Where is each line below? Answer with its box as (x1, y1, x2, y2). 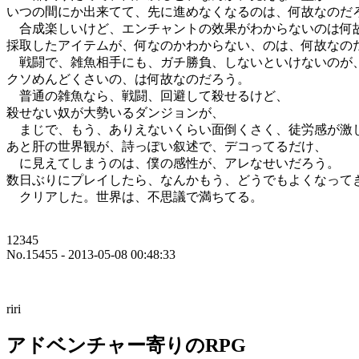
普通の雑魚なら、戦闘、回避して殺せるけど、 (6, 89, 288, 103)
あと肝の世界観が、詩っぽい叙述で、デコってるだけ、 (6, 139, 327, 154)
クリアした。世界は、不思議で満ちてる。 (6, 190, 263, 204)
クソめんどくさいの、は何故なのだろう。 (6, 72, 250, 87)
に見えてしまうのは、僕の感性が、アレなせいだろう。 (6, 156, 340, 171)
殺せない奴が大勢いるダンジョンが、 (6, 106, 224, 120)
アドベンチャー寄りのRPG (6, 335, 246, 357)
